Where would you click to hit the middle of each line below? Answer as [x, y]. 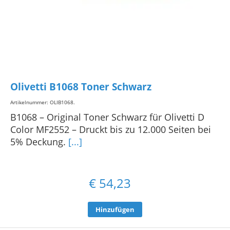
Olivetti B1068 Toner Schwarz [81, 87]
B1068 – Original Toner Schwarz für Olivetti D [107, 117]
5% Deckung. [39, 141]
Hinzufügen [115, 209]
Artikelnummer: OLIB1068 [42, 102]
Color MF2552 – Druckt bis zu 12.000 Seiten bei [111, 129]
